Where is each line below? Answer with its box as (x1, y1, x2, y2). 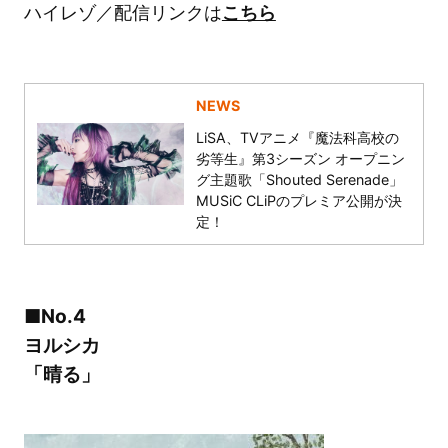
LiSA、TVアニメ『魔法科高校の (196, 129, 400, 147)
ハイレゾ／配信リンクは (23, 2, 222, 24)
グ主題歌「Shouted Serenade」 (196, 171, 404, 189)
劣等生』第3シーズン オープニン (196, 150, 406, 168)
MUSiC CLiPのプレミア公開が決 (196, 192, 403, 210)
